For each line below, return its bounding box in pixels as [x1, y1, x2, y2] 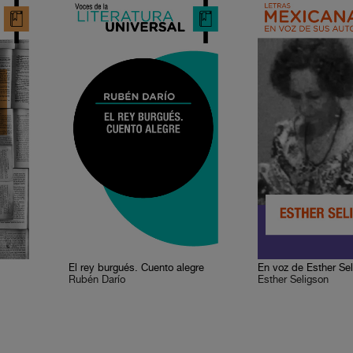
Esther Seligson [258, 274, 329, 286]
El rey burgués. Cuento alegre [69, 262, 205, 274]
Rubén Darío [69, 274, 126, 286]
